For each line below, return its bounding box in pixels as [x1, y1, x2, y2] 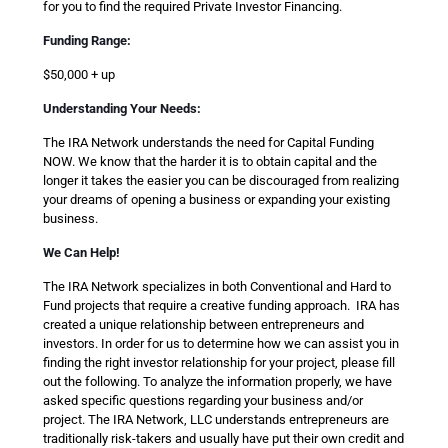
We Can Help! [43, 245, 120, 260]
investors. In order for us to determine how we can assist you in [43, 336, 399, 351]
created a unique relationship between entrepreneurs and [43, 317, 364, 332]
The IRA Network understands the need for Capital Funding [43, 135, 374, 150]
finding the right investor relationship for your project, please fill [43, 355, 395, 370]
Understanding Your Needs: [43, 101, 201, 116]
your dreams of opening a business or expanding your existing [43, 192, 390, 207]
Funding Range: [43, 33, 131, 48]
